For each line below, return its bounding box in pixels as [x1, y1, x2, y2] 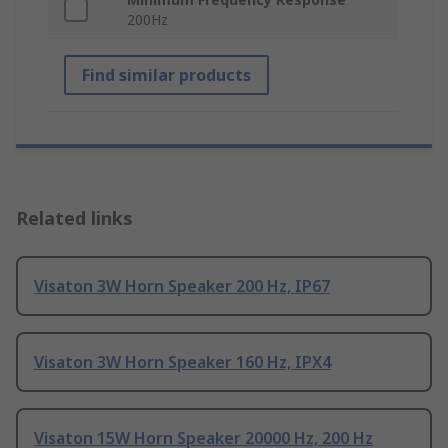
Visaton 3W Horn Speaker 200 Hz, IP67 [34, 275, 330, 298]
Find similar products [82, 64, 251, 87]
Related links [16, 206, 133, 231]
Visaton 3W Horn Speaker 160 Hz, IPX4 [34, 351, 331, 374]
